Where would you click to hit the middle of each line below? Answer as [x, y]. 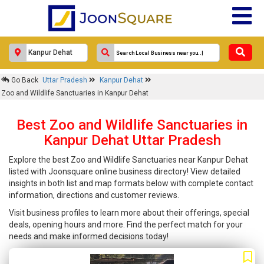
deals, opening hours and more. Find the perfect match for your [126, 225]
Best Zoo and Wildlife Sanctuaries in [132, 125]
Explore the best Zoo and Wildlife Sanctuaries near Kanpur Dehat [128, 160]
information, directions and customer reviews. [94, 195]
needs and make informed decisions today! [89, 236]
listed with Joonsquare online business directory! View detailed [125, 171]
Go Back [24, 80]
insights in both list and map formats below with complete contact [131, 183]
